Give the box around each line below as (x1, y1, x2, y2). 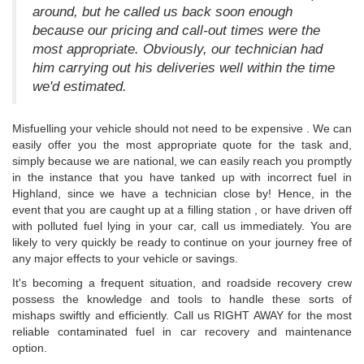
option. (12, 340, 47, 354)
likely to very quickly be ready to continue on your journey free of (12, 235, 352, 249)
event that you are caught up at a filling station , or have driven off (12, 202, 352, 216)
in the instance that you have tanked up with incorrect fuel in (12, 170, 352, 184)
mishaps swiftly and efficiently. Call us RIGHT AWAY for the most (12, 308, 352, 322)
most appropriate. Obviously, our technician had (32, 41, 323, 57)
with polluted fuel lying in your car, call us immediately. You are (12, 219, 352, 232)
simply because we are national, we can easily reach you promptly (12, 154, 352, 167)
